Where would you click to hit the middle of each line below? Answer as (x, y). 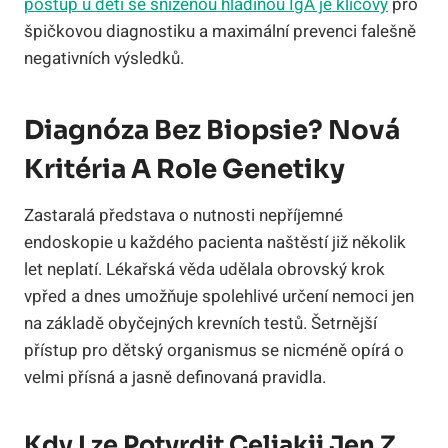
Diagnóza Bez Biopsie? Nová (212, 130)
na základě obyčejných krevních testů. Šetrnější (200, 323)
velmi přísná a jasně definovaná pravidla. (175, 377)
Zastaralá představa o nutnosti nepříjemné (183, 215)
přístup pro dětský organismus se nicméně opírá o (214, 350)
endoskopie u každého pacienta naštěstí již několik (215, 242)
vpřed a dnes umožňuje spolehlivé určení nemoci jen (219, 296)
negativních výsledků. (104, 58)
